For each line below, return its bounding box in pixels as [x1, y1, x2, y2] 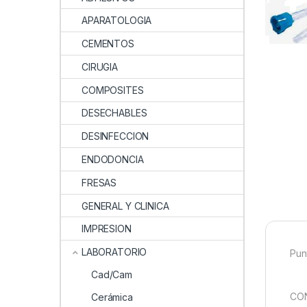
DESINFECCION [82, 130, 149, 143]
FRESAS [82, 176, 117, 188]
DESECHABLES [82, 107, 147, 119]
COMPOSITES [82, 84, 144, 96]
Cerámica [91, 291, 133, 303]
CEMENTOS [82, 38, 134, 50]
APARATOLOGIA [82, 14, 152, 27]
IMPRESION [82, 223, 132, 235]
